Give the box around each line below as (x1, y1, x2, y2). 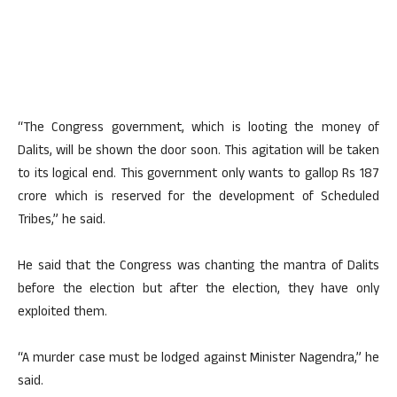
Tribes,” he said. (18, 210, 105, 232)
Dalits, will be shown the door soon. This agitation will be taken (18, 141, 379, 163)
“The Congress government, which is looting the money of (18, 118, 379, 140)
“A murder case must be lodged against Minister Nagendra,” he (18, 348, 379, 370)
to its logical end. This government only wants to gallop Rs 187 (18, 164, 379, 186)
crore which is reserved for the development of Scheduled (18, 187, 379, 209)
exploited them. (18, 302, 107, 324)
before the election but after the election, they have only (18, 279, 379, 301)
